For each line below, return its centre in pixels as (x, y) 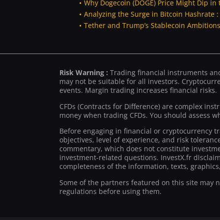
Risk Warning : (85, 73)
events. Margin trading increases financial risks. (138, 90)
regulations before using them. (110, 191)
